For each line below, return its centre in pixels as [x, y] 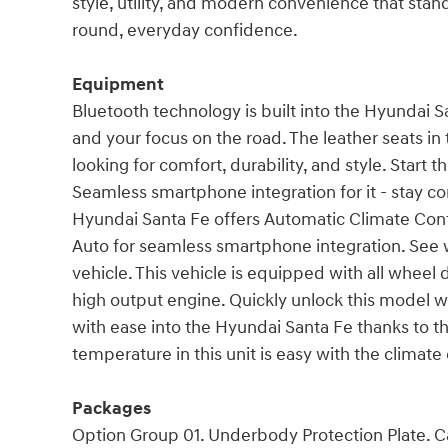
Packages [111, 408]
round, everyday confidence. [185, 30]
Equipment [118, 84]
